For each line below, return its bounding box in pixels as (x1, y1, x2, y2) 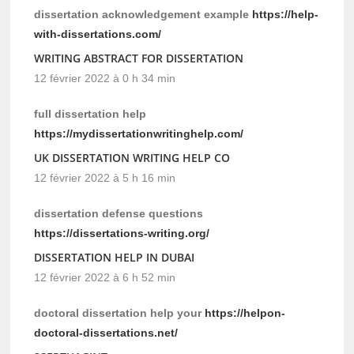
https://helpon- (205, 307, 286, 320)
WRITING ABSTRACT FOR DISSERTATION (34, 51, 244, 66)
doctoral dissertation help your (34, 307, 205, 320)
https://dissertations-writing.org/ (34, 227, 210, 240)
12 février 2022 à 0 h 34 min (34, 72, 176, 85)
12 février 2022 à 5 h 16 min (34, 171, 176, 185)
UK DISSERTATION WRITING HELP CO (34, 150, 231, 166)
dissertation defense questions (34, 207, 204, 220)
